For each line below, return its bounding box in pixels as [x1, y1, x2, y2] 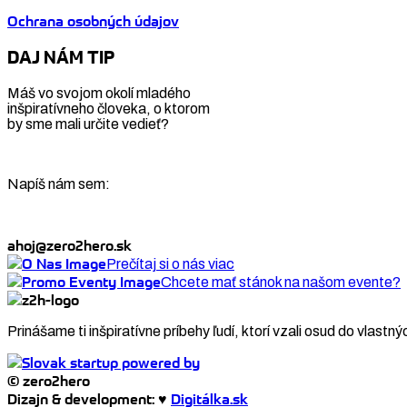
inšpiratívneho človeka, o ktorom [7, 100, 210, 116]
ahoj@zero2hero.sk [7, 235, 132, 254]
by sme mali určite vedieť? [7, 115, 169, 132]
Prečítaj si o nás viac [106, 255, 234, 272]
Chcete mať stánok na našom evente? [161, 273, 401, 290]
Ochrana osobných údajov [7, 12, 179, 31]
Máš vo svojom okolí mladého [7, 84, 191, 101]
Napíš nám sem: [7, 175, 110, 192]
